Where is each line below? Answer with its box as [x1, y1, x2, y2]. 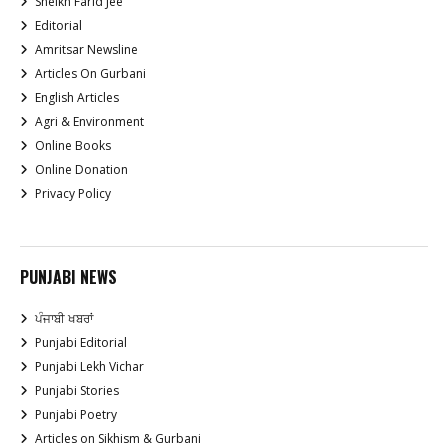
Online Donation [35, 161, 128, 179]
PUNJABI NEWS [20, 265, 117, 290]
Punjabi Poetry [35, 406, 117, 424]
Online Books [35, 137, 111, 155]
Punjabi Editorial [35, 334, 127, 352]
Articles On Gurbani [35, 65, 146, 83]
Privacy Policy [35, 185, 111, 203]
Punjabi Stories [35, 382, 119, 400]
